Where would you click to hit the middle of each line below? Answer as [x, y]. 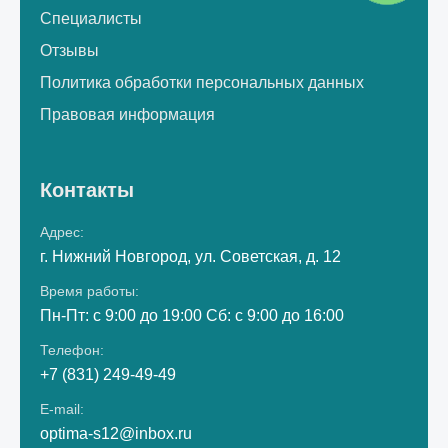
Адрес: [62, 232]
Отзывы [69, 50]
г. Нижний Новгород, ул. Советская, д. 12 [190, 256]
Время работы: [89, 291]
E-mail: [62, 409]
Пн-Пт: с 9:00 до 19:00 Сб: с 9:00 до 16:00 [192, 315]
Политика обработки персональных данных [202, 82]
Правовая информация [127, 114]
